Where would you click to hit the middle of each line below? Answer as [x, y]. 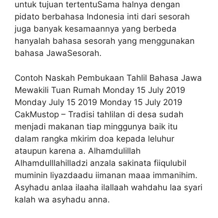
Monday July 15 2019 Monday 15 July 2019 [99, 102]
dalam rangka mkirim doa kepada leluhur [94, 138]
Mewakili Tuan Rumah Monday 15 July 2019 [100, 90]
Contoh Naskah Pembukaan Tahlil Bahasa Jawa [108, 78]
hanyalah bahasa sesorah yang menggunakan [105, 41]
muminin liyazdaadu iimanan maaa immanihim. [106, 175]
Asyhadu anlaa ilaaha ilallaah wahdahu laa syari [109, 187]
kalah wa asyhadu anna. [62, 199]
